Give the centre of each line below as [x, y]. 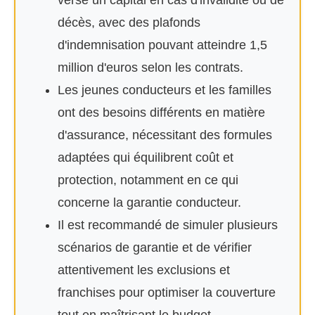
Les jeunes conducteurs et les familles [165, 90]
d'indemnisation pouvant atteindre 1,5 [162, 45]
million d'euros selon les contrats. [150, 67]
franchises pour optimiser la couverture [167, 292]
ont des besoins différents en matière [161, 112]
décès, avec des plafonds [129, 22]
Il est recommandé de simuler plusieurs [168, 225]
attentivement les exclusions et [144, 270]
